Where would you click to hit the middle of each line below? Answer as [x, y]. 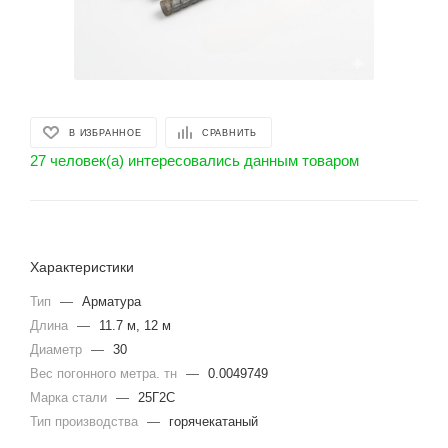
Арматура [111, 301]
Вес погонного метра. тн [105, 373]
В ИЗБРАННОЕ [105, 132]
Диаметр [58, 349]
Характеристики [82, 267]
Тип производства [86, 421]
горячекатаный [213, 421]
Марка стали [70, 397]
